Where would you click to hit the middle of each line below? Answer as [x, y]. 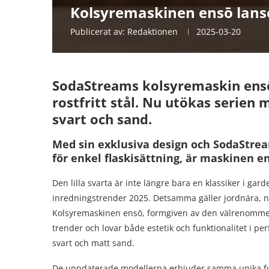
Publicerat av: [99, 32]
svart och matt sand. [93, 243]
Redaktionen [153, 32]
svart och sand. [102, 119]
